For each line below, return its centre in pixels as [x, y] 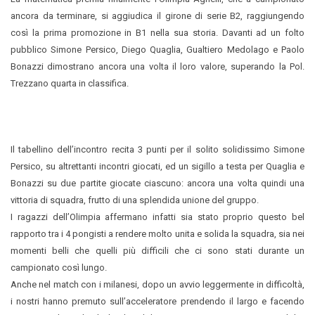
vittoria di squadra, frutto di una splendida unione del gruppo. [135, 200]
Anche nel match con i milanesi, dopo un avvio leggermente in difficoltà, [157, 284]
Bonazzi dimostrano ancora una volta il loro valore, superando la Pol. [157, 66]
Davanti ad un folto [263, 32]
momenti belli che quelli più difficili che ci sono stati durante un [157, 250]
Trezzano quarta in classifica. [70, 83]
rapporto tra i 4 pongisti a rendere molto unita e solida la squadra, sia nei [157, 233]
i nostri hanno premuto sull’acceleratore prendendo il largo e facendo [157, 301]
